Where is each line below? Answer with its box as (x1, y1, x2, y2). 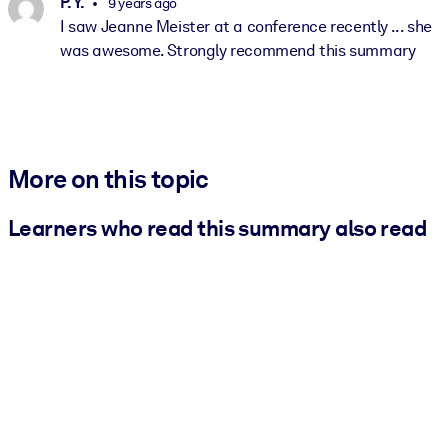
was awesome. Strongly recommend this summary (60, 40, 416, 60)
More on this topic (8, 163, 209, 194)
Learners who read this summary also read (8, 215, 427, 242)
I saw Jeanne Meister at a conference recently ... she (60, 16, 432, 36)
